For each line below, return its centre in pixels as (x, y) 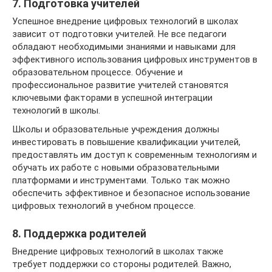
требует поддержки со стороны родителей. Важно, (122, 264)
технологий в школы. (56, 110)
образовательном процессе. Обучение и (97, 72)
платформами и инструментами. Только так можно (121, 180)
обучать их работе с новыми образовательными (116, 167)
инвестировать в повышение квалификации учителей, (126, 142)
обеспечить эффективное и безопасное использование (131, 193)
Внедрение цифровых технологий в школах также (118, 251)
